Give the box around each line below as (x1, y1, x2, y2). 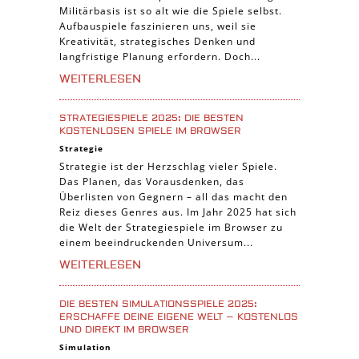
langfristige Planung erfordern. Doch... (59, 49, 260, 63)
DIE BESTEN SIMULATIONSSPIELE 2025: (59, 297, 257, 310)
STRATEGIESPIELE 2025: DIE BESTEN (59, 111, 244, 124)
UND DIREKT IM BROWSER (59, 323, 189, 336)
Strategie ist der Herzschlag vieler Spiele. (59, 159, 277, 173)
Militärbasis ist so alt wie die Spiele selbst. (59, 3, 282, 18)
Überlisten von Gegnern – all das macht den (59, 189, 288, 204)
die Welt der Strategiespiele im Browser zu (59, 220, 283, 234)
